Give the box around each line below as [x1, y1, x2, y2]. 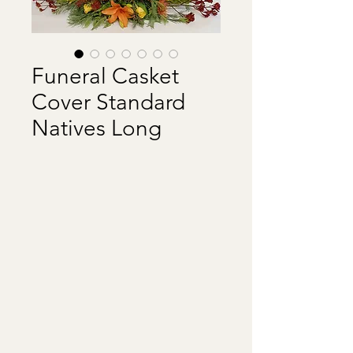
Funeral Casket [32, 62, 179, 89]
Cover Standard [32, 88, 185, 115]
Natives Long [32, 114, 162, 141]
